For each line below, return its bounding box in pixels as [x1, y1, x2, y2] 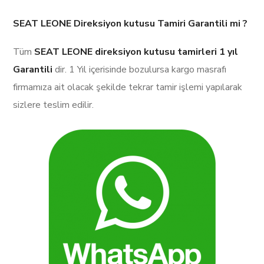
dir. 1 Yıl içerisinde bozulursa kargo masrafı [55, 63, 227, 77]
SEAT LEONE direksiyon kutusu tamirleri [34, 45, 217, 59]
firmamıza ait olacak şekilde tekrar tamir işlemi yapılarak [13, 81, 243, 94]
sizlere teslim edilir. [13, 98, 94, 112]
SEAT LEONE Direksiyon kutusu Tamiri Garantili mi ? [13, 17, 248, 31]
